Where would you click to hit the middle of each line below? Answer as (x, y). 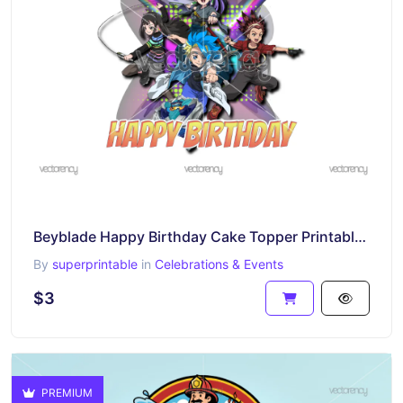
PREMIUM (66, 393)
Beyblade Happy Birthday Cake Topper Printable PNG (360, 237)
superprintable (95, 264)
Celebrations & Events (219, 264)
